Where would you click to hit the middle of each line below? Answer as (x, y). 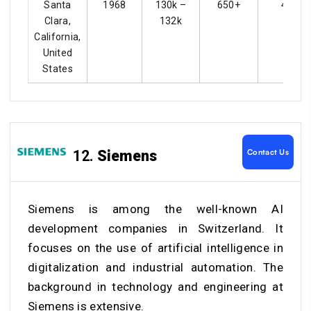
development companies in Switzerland (145, 228)
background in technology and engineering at (155, 286)
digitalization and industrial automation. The (155, 267)
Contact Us (268, 152)
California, (58, 36)
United (58, 52)
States (58, 68)
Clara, (58, 20)
